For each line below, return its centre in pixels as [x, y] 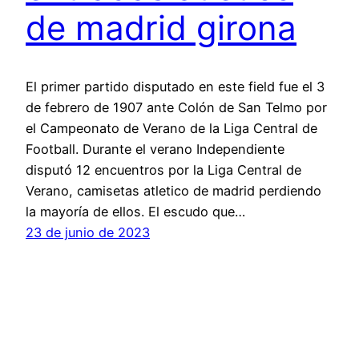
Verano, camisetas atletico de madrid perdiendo [173, 190]
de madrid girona [161, 28]
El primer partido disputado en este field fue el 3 [175, 86]
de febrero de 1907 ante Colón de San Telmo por [176, 107]
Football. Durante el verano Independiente [155, 149]
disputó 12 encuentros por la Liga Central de [163, 169]
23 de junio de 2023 [88, 232]
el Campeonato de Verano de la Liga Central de [171, 128]
